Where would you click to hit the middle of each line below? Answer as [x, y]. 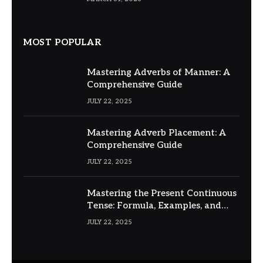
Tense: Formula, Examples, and [154, 206]
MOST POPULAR [63, 43]
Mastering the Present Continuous [162, 193]
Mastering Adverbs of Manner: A [159, 73]
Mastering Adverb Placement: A [156, 133]
